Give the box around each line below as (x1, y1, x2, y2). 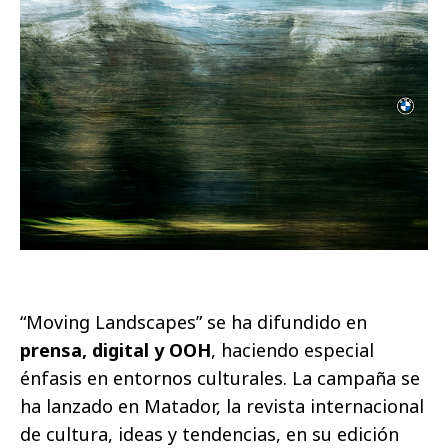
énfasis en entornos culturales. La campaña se (20, 366, 420, 391)
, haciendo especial (211, 338, 374, 363)
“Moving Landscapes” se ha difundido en (20, 310, 367, 335)
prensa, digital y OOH (20, 338, 211, 363)
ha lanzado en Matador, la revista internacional (20, 394, 424, 419)
